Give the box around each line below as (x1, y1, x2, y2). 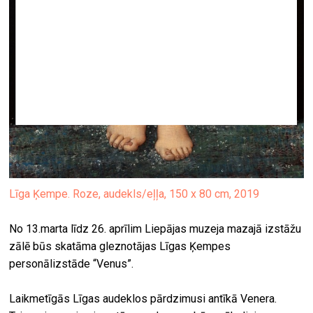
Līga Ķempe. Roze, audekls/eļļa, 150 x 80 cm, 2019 (9, 187, 260, 201)
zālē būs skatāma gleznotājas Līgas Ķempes (9, 240, 231, 254)
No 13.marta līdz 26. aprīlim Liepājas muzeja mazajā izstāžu (9, 222, 302, 236)
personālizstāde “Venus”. (9, 257, 134, 271)
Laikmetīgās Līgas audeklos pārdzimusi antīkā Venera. (9, 292, 277, 306)
